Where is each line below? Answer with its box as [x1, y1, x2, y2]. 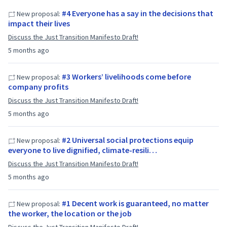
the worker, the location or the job [8, 208, 132, 218]
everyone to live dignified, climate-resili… [8, 145, 157, 155]
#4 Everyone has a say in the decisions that [62, 8, 213, 18]
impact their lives [8, 18, 70, 28]
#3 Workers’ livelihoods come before [62, 71, 191, 82]
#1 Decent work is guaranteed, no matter [62, 198, 209, 208]
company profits [8, 82, 68, 92]
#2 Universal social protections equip [62, 135, 194, 145]
